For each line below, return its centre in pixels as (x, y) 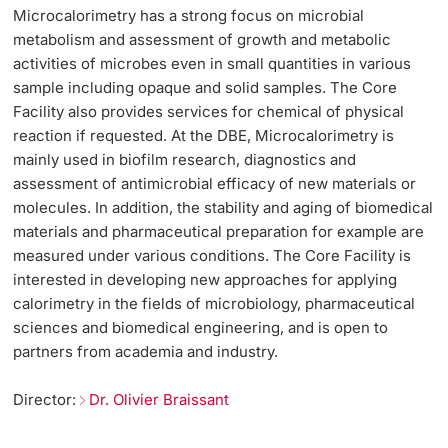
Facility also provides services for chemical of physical (209, 111)
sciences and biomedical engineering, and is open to (201, 327)
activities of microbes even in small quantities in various (212, 63)
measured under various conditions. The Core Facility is (212, 255)
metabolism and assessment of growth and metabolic (202, 39)
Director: (47, 399)
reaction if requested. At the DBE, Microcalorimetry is (204, 135)
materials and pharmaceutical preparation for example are (219, 231)
